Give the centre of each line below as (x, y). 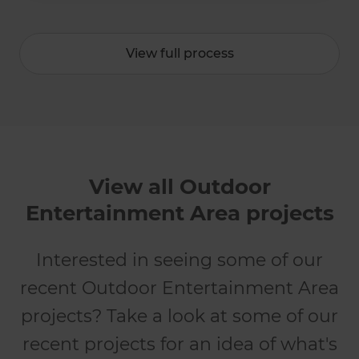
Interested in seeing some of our (179, 260)
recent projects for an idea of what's (179, 345)
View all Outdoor (179, 187)
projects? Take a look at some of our (179, 317)
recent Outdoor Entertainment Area (179, 288)
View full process (179, 54)
